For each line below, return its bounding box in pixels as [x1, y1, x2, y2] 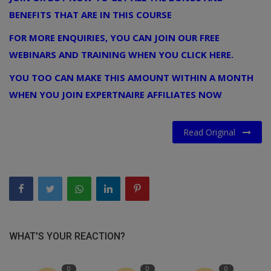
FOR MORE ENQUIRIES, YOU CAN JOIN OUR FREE [9, 31, 220, 44]
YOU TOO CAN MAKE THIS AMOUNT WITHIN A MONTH [9, 71, 253, 83]
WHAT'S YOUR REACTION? [9, 230, 125, 242]
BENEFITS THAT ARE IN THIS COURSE [9, 8, 172, 21]
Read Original [183, 126, 243, 138]
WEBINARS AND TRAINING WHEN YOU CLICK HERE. [9, 48, 233, 60]
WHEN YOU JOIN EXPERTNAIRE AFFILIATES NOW [9, 88, 222, 100]
